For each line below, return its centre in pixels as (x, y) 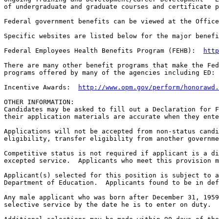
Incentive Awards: (41, 88)
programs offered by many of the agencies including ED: (109, 73)
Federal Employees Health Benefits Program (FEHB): (104, 51)
